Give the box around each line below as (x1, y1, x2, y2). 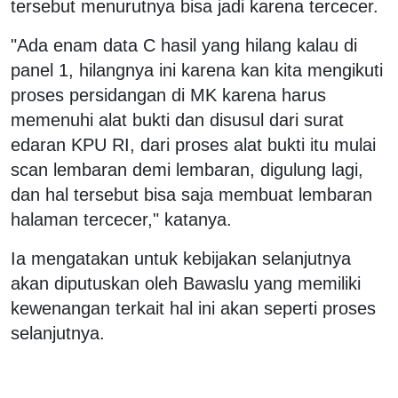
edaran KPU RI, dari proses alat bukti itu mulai (11, 134, 376, 155)
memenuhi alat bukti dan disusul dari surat (11, 109, 344, 130)
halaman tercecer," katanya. (11, 209, 232, 229)
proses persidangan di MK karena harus (11, 84, 326, 105)
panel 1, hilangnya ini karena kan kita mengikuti (11, 60, 383, 80)
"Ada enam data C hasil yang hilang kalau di (11, 35, 357, 55)
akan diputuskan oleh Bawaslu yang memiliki (11, 273, 361, 293)
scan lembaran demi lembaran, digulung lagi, (11, 159, 363, 179)
